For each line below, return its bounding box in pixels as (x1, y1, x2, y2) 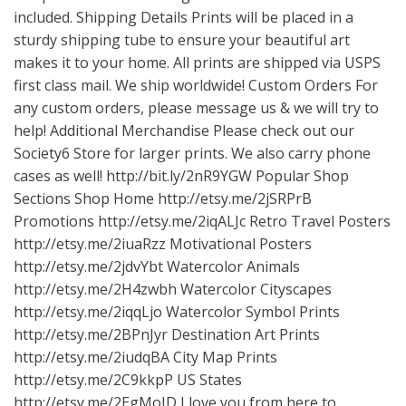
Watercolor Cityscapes (177, 279, 332, 299)
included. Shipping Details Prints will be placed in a (14, 7, 353, 27)
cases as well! (14, 166, 106, 186)
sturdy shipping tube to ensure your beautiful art (14, 30, 350, 50)
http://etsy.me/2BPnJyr (14, 324, 168, 344)
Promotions (14, 211, 98, 231)
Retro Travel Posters (246, 211, 391, 231)
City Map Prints (169, 347, 277, 367)
